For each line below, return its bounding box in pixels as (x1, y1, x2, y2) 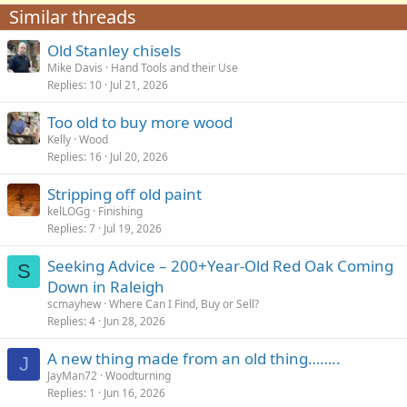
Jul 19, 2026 (104, 221, 162, 236)
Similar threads (9, 5, 136, 29)
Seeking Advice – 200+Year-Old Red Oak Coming (47, 255, 393, 276)
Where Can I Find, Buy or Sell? (109, 296, 259, 312)
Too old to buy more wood (47, 112, 233, 133)
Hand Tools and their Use (111, 60, 238, 75)
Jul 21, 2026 (110, 77, 168, 93)
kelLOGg (47, 203, 90, 219)
